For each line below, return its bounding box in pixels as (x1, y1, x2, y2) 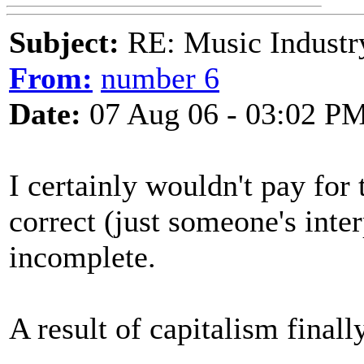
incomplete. (9, 240, 156, 274)
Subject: (9, 25, 119, 59)
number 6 (101, 61, 219, 95)
